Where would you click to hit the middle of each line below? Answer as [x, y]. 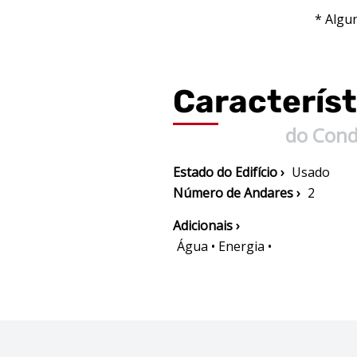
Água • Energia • [224, 246]
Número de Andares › [236, 193]
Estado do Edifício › [228, 172]
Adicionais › [206, 226]
